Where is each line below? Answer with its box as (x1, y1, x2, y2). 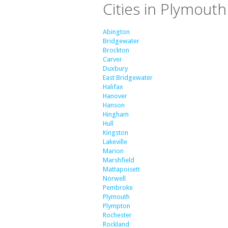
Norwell (103, 175, 126, 183)
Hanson (103, 101, 125, 109)
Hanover (103, 92, 127, 100)
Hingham (103, 110, 129, 119)
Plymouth (103, 193, 130, 201)
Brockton (103, 46, 129, 54)
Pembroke (103, 184, 133, 192)
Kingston (103, 129, 128, 137)
